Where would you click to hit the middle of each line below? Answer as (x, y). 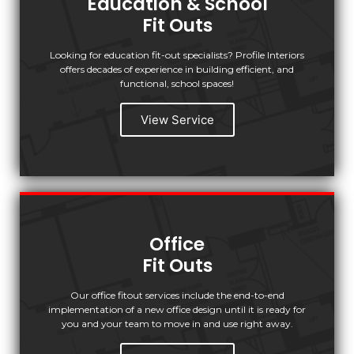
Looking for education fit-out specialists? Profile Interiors (177, 55)
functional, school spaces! (177, 84)
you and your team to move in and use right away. (177, 324)
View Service (177, 120)
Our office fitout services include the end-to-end (177, 296)
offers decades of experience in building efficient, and (177, 70)
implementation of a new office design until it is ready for (177, 310)
